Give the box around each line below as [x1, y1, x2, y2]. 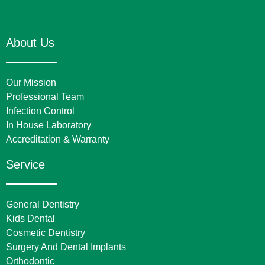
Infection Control [6, 105, 75, 116]
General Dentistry [6, 199, 79, 209]
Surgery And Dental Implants [6, 241, 126, 252]
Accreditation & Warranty [6, 134, 109, 144]
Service [6, 157, 45, 171]
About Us [6, 35, 54, 49]
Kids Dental [6, 213, 55, 224]
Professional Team [6, 91, 84, 102]
